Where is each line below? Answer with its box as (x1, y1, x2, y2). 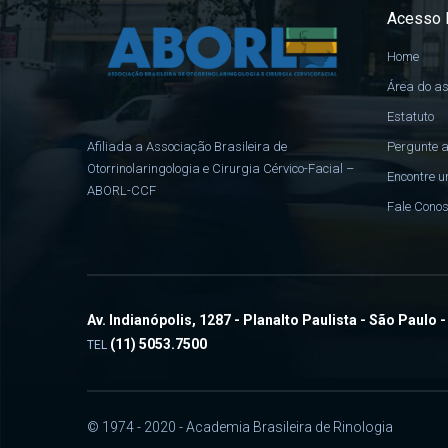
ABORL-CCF (87, 183, 156, 199)
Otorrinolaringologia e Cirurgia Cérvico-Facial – (87, 161, 354, 177)
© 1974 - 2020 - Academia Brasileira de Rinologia (87, 419, 393, 435)
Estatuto (387, 109, 434, 124)
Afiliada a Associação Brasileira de (87, 139, 287, 155)
